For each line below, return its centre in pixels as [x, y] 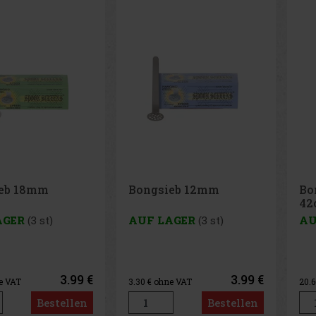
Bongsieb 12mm [174, 189]
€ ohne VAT [169, 281]
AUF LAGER [162, 220]
